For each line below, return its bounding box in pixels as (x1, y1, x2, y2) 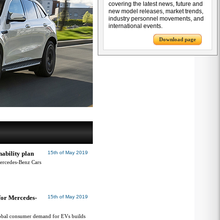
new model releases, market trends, (109, 8, 203, 15)
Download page (159, 36, 196, 42)
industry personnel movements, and (109, 15, 204, 22)
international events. (109, 23, 163, 29)
